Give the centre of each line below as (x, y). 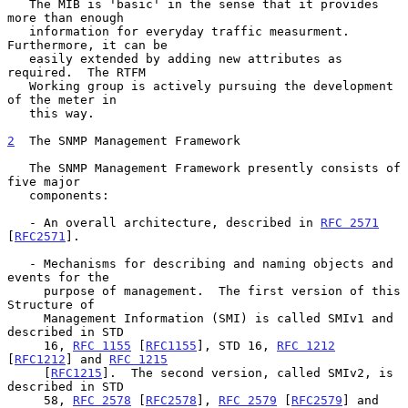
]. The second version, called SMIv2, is (248, 372)
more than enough (66, 17)
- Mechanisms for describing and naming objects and (18, 263)
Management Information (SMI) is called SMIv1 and (25, 318)
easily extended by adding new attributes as (18, 58)
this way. (18, 113)
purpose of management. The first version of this (25, 291)
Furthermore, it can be (87, 45)
